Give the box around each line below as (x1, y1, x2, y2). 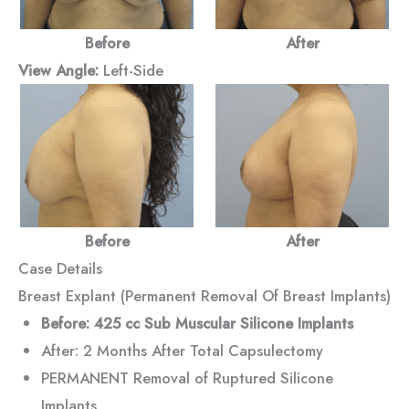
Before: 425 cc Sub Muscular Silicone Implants (40, 311, 353, 334)
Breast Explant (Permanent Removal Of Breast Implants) (18, 284, 391, 307)
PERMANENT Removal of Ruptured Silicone (40, 366, 333, 389)
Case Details (18, 257, 102, 279)
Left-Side (99, 58, 163, 81)
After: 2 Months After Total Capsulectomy (40, 339, 323, 362)
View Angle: (18, 58, 99, 81)
